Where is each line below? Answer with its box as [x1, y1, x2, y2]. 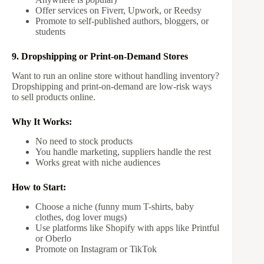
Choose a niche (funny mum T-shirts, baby [35, 201, 194, 212]
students [35, 27, 65, 37]
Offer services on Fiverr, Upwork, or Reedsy [35, 5, 202, 16]
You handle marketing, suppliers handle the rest [35, 147, 211, 157]
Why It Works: [12, 117, 72, 127]
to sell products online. [12, 92, 95, 103]
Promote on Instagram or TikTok [35, 243, 157, 254]
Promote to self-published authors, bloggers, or [35, 16, 209, 27]
